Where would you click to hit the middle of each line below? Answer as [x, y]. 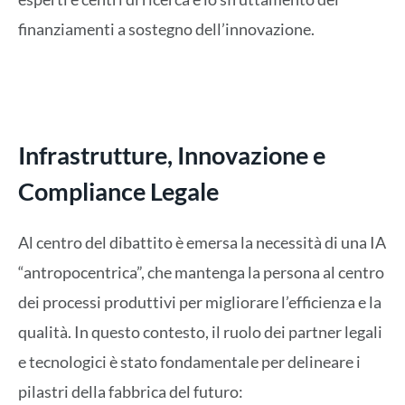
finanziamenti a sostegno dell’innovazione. [166, 28]
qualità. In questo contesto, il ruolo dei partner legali [200, 332]
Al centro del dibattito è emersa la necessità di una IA [202, 243]
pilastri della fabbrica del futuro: [131, 392]
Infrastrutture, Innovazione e [172, 155]
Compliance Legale [118, 191]
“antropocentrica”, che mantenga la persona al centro [201, 273]
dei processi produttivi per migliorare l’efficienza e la [200, 302]
